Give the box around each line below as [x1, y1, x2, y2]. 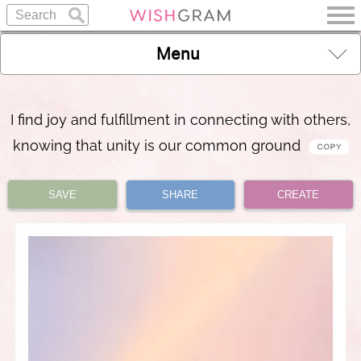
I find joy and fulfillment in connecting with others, [10, 111, 351, 128]
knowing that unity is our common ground [12, 137, 305, 154]
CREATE [277, 189, 320, 201]
